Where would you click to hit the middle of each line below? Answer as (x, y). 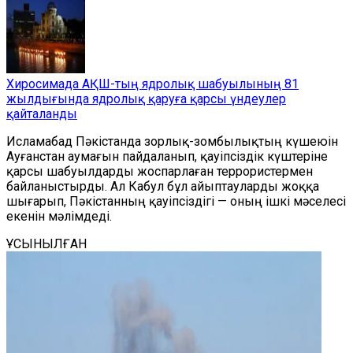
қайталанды (42, 114)
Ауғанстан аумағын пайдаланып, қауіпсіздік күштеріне (167, 156)
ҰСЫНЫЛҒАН (46, 244)
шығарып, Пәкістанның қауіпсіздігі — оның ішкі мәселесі (176, 201)
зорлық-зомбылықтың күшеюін (241, 141)
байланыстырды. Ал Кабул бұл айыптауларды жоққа (163, 186)
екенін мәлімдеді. (59, 216)
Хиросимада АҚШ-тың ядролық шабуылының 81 (152, 84)
